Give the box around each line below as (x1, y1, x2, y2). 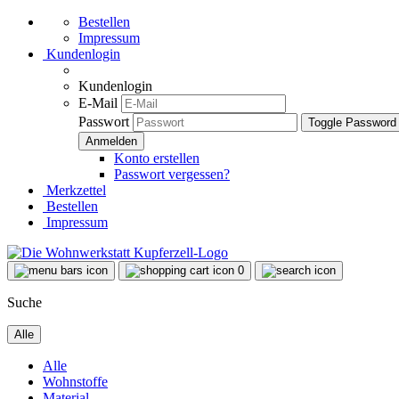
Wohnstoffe (43, 374, 108, 389)
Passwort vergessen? (114, 167, 230, 182)
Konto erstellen (114, 151, 199, 166)
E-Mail (78, 95, 118, 110)
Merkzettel (43, 183, 106, 198)
